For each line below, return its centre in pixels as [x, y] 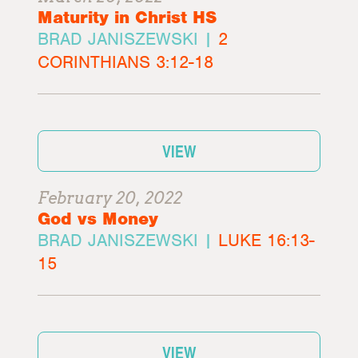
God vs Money [98, 219]
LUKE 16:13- [267, 240]
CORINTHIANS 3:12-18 [126, 62]
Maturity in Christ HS [127, 17]
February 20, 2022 [110, 198]
